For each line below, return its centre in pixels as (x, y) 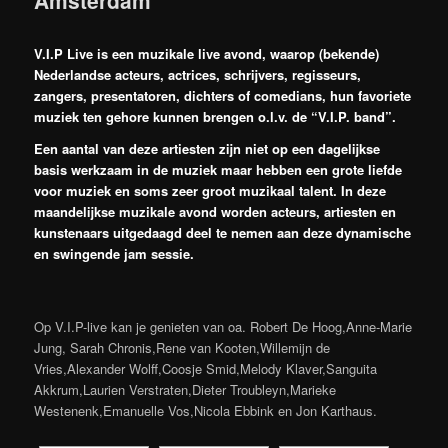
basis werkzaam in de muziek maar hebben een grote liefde (218, 169)
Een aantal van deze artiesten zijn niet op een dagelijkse (207, 148)
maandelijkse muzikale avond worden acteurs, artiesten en (215, 211)
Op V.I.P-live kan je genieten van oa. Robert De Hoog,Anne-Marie (223, 327)
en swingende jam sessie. (114, 253)
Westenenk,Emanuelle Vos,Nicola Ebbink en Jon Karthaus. (206, 411)
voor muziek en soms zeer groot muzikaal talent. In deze (210, 190)
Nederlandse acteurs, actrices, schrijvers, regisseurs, (198, 74)
